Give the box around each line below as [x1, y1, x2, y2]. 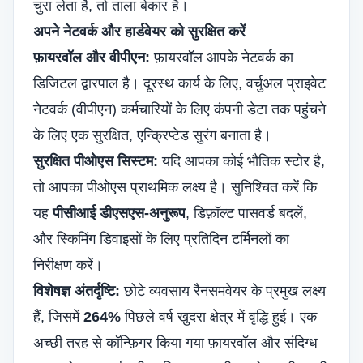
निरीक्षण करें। [33, 257, 103, 273]
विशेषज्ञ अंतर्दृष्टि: [33, 283, 120, 299]
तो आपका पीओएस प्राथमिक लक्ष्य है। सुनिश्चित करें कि [33, 179, 317, 195]
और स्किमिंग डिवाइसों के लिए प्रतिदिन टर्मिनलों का [33, 231, 289, 247]
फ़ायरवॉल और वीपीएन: [33, 49, 150, 66]
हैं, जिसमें [33, 309, 83, 325]
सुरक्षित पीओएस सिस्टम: [33, 153, 158, 169]
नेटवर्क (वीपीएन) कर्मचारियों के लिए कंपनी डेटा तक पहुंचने [33, 101, 326, 117]
